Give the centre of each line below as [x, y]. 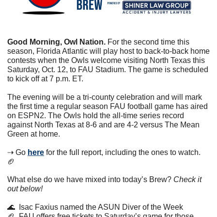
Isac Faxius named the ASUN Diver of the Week [99, 207]
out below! [25, 188]
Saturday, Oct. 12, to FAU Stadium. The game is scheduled [108, 69]
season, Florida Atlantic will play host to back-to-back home [108, 51]
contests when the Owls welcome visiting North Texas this [106, 60]
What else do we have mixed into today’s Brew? [90, 179]
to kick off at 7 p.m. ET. [45, 78]
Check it [187, 179]
